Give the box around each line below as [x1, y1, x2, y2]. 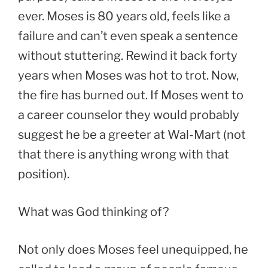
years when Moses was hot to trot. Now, [18, 68, 239, 83]
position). [18, 166, 69, 181]
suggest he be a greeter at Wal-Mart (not [18, 127, 246, 142]
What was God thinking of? [18, 204, 169, 219]
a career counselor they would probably [18, 107, 239, 122]
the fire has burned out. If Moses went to [18, 87, 243, 102]
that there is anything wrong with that [18, 147, 229, 162]
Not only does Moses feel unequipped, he [18, 242, 248, 257]
